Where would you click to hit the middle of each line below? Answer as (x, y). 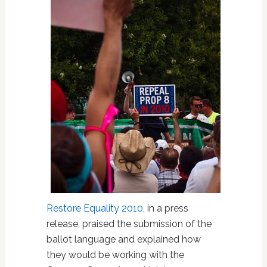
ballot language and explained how (123, 239)
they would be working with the (115, 255)
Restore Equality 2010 (94, 208)
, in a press (165, 208)
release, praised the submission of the (129, 224)
